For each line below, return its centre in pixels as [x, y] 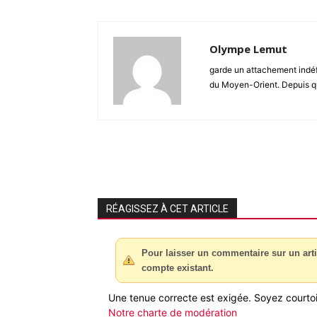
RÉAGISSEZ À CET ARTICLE [167, 209]
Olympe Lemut [248, 49]
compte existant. [178, 268]
